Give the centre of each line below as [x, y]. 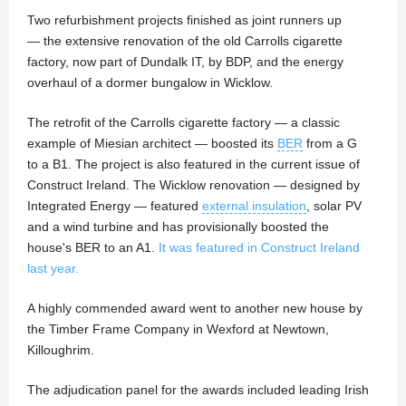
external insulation [254, 206]
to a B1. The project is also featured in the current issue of [193, 164]
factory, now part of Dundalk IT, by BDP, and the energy [185, 62]
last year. [53, 269]
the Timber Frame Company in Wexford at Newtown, [178, 329]
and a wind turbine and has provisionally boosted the [178, 227]
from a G [330, 144]
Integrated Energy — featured [115, 206]
